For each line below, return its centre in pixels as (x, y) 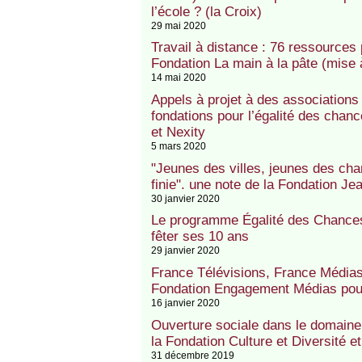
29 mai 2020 (178, 25)
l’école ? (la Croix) (206, 11)
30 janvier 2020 (185, 198)
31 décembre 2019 (192, 355)
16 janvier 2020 (185, 302)
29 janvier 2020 (185, 250)
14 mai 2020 (178, 78)
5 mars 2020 (178, 145)
